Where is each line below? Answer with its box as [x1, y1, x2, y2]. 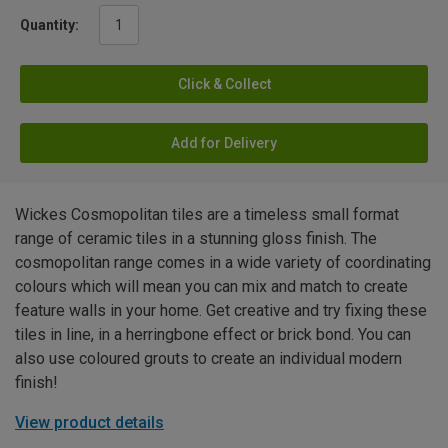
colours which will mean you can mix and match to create [15, 276, 408, 296]
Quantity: [20, 16, 79, 33]
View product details [15, 412, 164, 432]
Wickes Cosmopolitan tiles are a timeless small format [15, 204, 399, 224]
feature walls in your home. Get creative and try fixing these [15, 300, 427, 320]
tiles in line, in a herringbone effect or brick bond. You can [15, 324, 411, 344]
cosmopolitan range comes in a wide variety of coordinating [15, 252, 431, 272]
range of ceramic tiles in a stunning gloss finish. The [15, 228, 377, 248]
